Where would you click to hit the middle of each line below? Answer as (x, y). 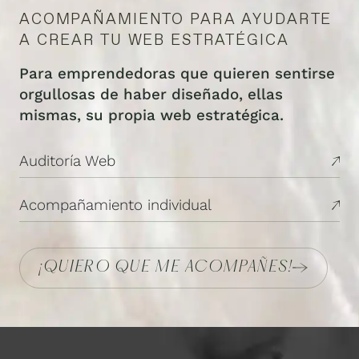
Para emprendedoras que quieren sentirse (177, 73)
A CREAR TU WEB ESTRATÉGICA (154, 39)
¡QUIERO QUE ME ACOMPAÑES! (166, 267)
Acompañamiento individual (115, 205)
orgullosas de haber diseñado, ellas (151, 94)
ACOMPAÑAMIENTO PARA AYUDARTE (176, 18)
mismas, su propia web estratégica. (151, 115)
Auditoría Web (67, 161)
